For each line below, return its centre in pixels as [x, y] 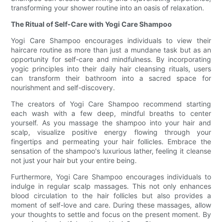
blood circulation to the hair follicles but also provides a [111, 196]
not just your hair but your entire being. [74, 161]
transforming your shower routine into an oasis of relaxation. [108, 8]
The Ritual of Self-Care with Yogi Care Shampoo [92, 24]
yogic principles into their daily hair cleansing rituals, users [111, 69]
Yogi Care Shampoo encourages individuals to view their [111, 41]
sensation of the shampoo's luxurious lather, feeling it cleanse [111, 151]
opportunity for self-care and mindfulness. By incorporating [111, 59]
